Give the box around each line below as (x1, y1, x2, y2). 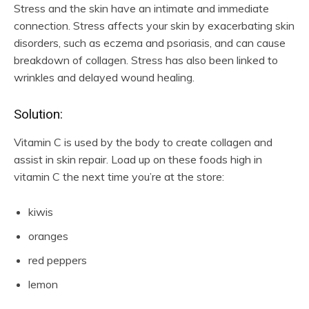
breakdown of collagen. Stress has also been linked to (14, 52, 278, 67)
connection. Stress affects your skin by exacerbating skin (14, 18, 295, 32)
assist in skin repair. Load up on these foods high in (14, 152, 262, 166)
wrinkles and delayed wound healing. (14, 70, 195, 84)
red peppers (28, 252, 87, 267)
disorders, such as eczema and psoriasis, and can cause (14, 35, 286, 50)
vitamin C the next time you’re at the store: (14, 169, 224, 183)
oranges (28, 228, 68, 243)
